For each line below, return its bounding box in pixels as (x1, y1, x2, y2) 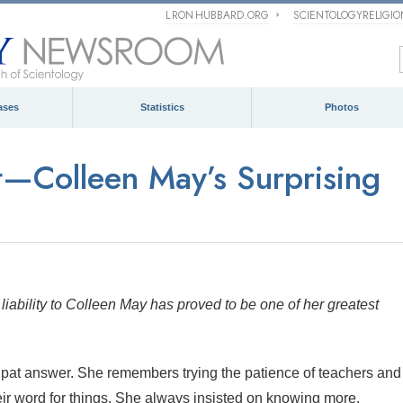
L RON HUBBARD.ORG (166, 7, 270, 23)
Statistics (140, 102, 184, 112)
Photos (324, 102, 359, 112)
